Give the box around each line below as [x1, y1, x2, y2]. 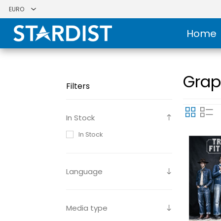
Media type [66, 202, 108, 213]
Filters [66, 80, 90, 92]
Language [66, 166, 103, 177]
